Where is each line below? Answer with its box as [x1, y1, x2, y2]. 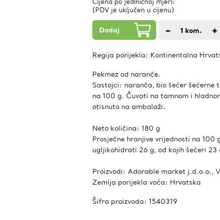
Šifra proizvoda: [92, 197, 149, 206]
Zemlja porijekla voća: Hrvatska [92, 178, 201, 187]
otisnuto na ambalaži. [92, 102, 165, 111]
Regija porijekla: [92, 51, 150, 59]
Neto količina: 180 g [92, 124, 160, 133]
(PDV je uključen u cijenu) [92, 6, 174, 14]
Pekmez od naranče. [92, 70, 161, 79]
